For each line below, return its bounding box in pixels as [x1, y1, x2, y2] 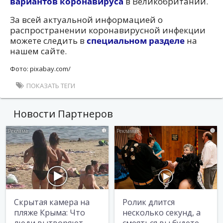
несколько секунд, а [122, 207, 201, 219]
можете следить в [10, 34, 87, 46]
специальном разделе [87, 34, 185, 46]
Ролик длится [122, 197, 175, 208]
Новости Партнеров [13, 107, 113, 120]
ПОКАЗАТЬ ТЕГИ [26, 81, 75, 90]
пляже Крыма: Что [14, 207, 85, 219]
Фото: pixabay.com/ [10, 64, 71, 73]
